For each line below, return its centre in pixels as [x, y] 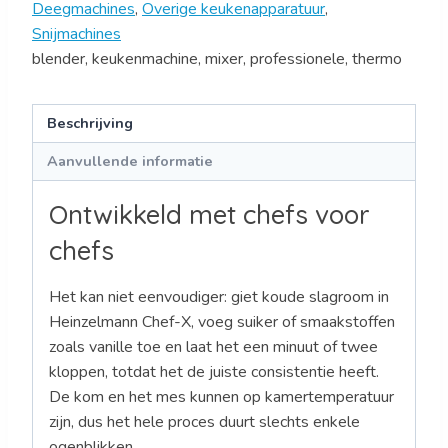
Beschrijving [90, 122]
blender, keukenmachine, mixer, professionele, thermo [217, 58]
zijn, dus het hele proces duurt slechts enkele [204, 422]
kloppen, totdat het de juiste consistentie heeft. [214, 372]
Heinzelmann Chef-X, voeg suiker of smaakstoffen [222, 322]
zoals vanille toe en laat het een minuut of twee [213, 347]
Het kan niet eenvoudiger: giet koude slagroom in [219, 297]
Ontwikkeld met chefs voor [209, 215]
